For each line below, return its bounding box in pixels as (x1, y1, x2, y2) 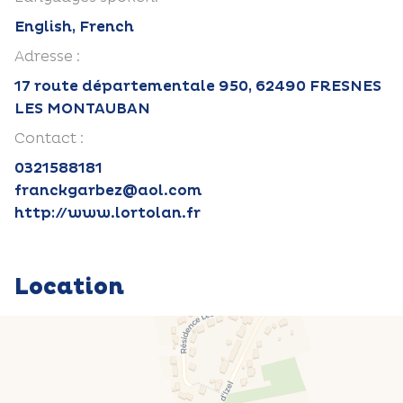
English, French (14, 18, 134, 36)
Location (14, 273, 124, 301)
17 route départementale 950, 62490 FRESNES (14, 77, 381, 95)
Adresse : (14, 48, 80, 66)
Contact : (14, 130, 84, 148)
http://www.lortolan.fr (14, 204, 201, 222)
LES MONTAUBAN (14, 100, 150, 118)
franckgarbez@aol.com (14, 182, 202, 200)
